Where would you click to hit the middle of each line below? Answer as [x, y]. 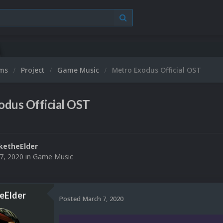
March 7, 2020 [103, 198]
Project [34, 70]
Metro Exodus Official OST [157, 70]
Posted [71, 198]
